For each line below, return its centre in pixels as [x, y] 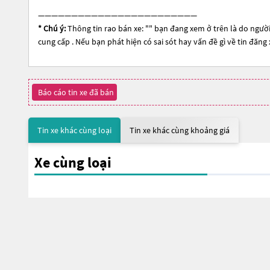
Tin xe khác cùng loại [74, 130]
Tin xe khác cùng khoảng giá [180, 130]
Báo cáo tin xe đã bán [76, 92]
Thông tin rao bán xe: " [107, 28]
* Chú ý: [52, 28]
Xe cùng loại [73, 162]
